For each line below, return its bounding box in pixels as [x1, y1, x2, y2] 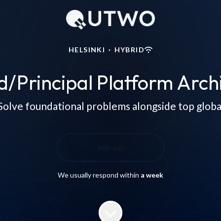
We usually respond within [58, 171, 141, 179]
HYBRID [114, 45, 145, 54]
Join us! [97, 143, 124, 152]
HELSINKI [69, 45, 106, 54]
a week [141, 171, 163, 179]
